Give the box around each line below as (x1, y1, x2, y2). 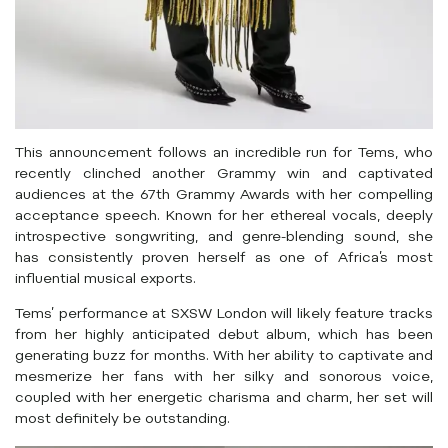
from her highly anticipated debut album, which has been (15, 329, 433, 344)
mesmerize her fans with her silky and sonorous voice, (15, 371, 433, 386)
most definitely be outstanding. (15, 413, 230, 428)
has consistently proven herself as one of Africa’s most (15, 251, 433, 266)
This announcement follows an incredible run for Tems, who (15, 146, 433, 161)
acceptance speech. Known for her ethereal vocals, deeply (15, 209, 433, 224)
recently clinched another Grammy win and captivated (15, 167, 433, 182)
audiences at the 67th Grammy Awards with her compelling (15, 188, 433, 203)
